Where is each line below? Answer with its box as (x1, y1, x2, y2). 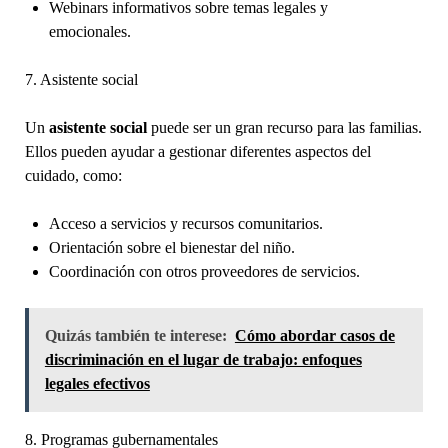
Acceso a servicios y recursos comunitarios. (48, 214, 323, 232)
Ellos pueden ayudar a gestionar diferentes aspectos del (24, 142, 371, 160)
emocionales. (48, 22, 131, 40)
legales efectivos (44, 374, 150, 392)
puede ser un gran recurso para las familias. (146, 118, 422, 136)
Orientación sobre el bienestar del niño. (48, 238, 295, 256)
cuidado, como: (24, 166, 122, 184)
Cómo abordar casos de (234, 326, 395, 344)
